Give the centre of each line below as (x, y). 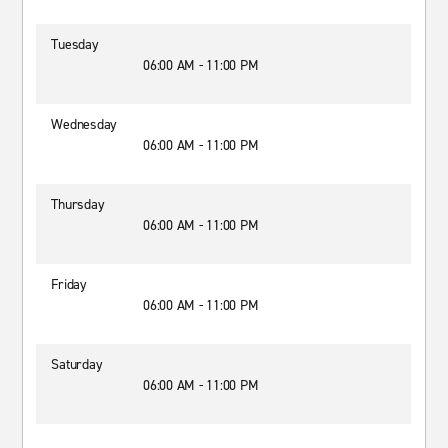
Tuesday (75, 44)
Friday (69, 284)
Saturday (77, 364)
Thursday (78, 204)
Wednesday (84, 124)
